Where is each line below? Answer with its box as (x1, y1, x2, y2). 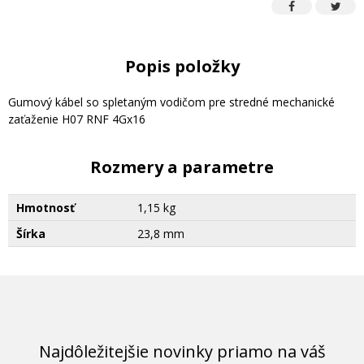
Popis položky (124, 54, 240, 77)
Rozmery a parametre (90, 155, 274, 178)
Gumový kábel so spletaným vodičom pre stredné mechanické (8, 93, 335, 110)
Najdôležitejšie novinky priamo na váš (38, 340, 326, 362)
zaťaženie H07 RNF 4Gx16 (8, 110, 145, 127)
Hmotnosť (16, 199, 75, 215)
